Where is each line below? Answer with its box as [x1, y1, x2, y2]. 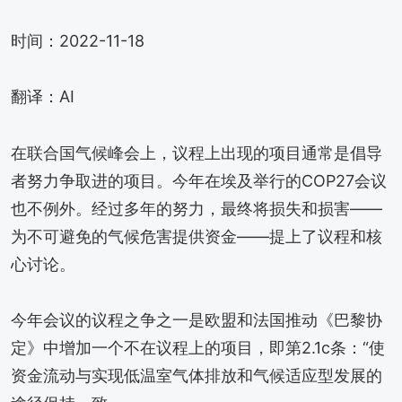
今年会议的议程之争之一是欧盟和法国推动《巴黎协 [11, 310, 382, 330]
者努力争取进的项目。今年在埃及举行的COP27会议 [11, 170, 387, 190]
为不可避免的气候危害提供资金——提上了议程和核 [11, 226, 382, 246]
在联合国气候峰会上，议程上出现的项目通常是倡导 [11, 143, 382, 162]
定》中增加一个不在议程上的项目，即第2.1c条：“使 [11, 338, 385, 358]
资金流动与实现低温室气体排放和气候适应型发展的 [11, 366, 382, 386]
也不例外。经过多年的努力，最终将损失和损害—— [11, 198, 382, 218]
